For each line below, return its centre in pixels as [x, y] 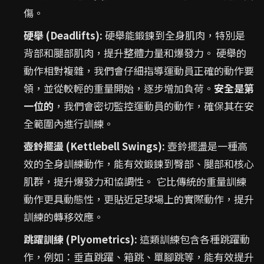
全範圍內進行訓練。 [69, 123]
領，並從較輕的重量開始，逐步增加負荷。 [119, 88]
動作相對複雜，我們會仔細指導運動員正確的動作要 [139, 70]
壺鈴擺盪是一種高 [206, 146]
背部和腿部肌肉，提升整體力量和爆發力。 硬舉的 [135, 53]
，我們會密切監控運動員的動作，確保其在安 [154, 106]
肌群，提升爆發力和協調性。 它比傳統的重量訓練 [135, 181]
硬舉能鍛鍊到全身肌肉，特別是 [174, 35]
